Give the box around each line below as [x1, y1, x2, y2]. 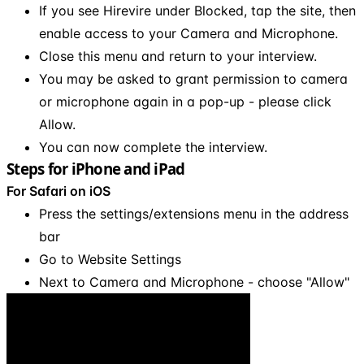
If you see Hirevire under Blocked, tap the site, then [39, 2, 356, 19]
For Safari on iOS [6, 182, 110, 199]
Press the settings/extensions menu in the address [39, 205, 349, 222]
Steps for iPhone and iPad [6, 158, 185, 179]
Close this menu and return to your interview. [39, 47, 317, 64]
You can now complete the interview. [39, 138, 267, 155]
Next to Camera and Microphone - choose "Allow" [39, 273, 349, 290]
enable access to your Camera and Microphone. [39, 24, 338, 41]
